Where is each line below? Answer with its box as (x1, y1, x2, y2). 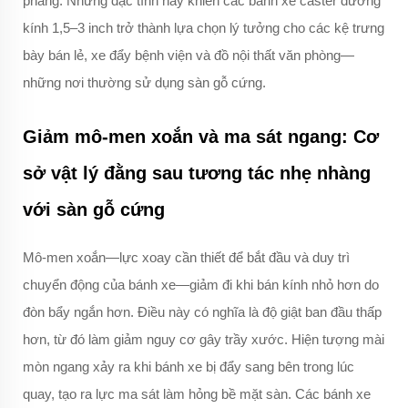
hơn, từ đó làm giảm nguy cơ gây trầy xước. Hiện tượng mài (23, 331, 384, 348)
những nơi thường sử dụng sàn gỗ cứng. (23, 75, 266, 91)
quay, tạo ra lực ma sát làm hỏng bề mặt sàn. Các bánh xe (23, 386, 371, 403)
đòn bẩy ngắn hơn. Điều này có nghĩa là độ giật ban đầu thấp (23, 304, 382, 321)
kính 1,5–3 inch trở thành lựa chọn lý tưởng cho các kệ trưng (23, 20, 384, 36)
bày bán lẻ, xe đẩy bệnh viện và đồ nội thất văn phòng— (23, 47, 354, 64)
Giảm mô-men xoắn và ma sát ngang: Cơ (23, 127, 379, 148)
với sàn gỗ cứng (23, 199, 165, 220)
